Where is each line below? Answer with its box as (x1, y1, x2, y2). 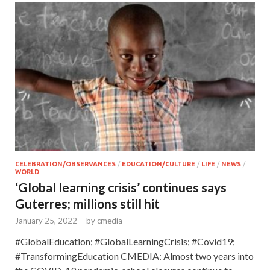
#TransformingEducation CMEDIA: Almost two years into (15, 250, 254, 262)
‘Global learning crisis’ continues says (15, 179, 227, 195)
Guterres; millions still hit (15, 195, 160, 211)
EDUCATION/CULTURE (122, 160, 195, 168)
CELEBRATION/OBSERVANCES (15, 160, 116, 168)
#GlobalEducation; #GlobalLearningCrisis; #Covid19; (15, 235, 235, 247)
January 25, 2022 (15, 215, 77, 225)
